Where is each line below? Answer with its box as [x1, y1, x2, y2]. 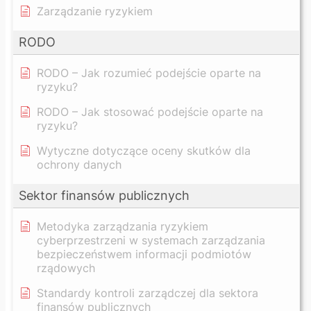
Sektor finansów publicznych [19, 187, 190, 203]
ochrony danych [37, 157, 121, 171]
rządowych [37, 260, 95, 275]
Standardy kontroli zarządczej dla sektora [37, 285, 258, 300]
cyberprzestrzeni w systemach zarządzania [37, 233, 265, 247]
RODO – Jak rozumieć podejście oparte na [37, 65, 261, 80]
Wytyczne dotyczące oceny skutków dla [37, 143, 251, 158]
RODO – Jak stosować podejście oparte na [37, 104, 263, 119]
